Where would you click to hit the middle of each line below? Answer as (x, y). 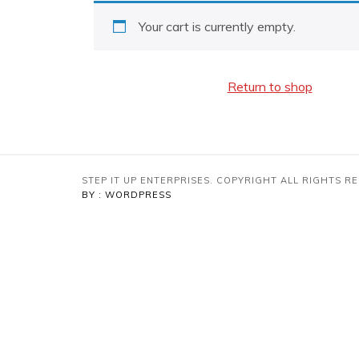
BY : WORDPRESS (127, 195)
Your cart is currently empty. (217, 27)
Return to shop (270, 87)
